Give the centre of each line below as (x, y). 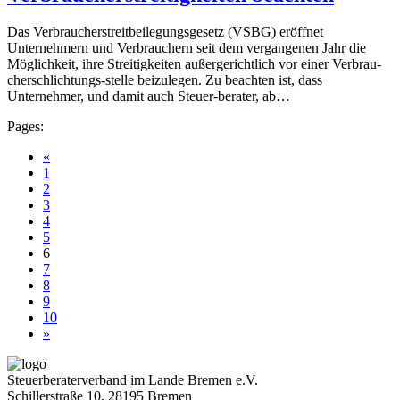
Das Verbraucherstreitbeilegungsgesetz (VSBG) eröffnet (165, 32)
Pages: (25, 127)
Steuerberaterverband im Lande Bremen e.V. (133, 380)
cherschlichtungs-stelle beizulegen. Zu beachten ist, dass (165, 80)
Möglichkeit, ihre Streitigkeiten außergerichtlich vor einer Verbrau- (194, 64)
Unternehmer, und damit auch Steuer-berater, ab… (149, 96)
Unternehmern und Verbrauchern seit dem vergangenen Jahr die (187, 48)
